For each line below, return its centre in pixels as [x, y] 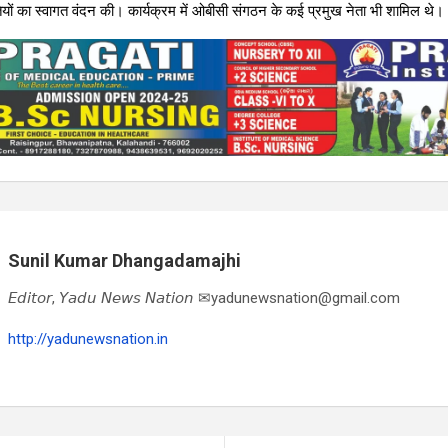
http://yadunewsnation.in [88, 338]
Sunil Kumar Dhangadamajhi [124, 260]
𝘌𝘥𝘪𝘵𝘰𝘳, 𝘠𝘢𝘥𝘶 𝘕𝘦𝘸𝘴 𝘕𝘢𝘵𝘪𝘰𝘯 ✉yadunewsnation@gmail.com [204, 297]
